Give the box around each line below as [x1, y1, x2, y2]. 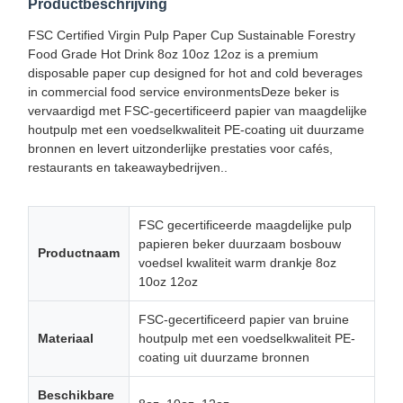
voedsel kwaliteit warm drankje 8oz [138, 255, 336, 270]
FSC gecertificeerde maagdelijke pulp [138, 217, 352, 232]
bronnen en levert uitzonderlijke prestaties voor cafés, [27, 140, 333, 156]
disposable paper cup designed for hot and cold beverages [27, 65, 363, 80]
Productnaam [37, 245, 120, 260]
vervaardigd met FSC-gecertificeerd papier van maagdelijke [27, 103, 367, 118]
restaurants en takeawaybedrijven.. [27, 159, 228, 175]
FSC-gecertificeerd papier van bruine [138, 311, 349, 327]
